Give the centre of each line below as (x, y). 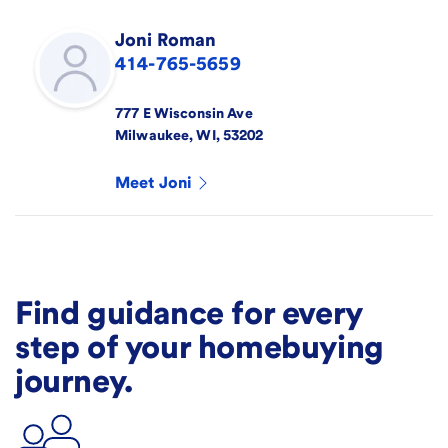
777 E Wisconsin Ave (184, 113)
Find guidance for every (188, 312)
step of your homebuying (199, 346)
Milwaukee (152, 135)
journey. (74, 380)
